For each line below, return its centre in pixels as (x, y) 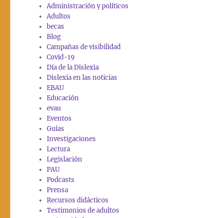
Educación (63, 98)
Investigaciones (72, 139)
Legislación (65, 160)
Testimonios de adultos (83, 211)
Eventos (59, 119)
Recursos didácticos (78, 200)
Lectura (59, 149)
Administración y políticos (88, 6)
